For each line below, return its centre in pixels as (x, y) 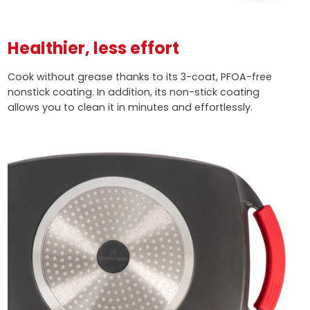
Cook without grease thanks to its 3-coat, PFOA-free (139, 76)
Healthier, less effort (93, 48)
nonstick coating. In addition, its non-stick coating (133, 92)
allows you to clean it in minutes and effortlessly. (130, 107)
